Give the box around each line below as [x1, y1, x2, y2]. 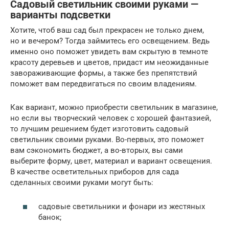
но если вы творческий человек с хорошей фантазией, [10, 113, 211, 123]
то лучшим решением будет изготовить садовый [10, 124, 189, 134]
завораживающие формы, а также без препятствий [10, 68, 197, 78]
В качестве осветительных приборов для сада [10, 167, 179, 177]
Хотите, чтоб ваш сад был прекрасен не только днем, [10, 26, 204, 35]
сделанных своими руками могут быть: [10, 178, 153, 188]
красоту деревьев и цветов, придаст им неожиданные [10, 58, 209, 67]
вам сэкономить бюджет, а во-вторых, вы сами [10, 146, 183, 155]
